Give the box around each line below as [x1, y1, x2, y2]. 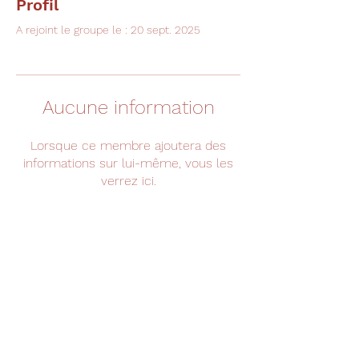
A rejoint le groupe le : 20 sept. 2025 [16, 23, 200, 36]
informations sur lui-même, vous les [23, 155, 233, 171]
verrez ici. [100, 173, 156, 188]
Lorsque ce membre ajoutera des [30, 138, 226, 153]
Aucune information [42, 96, 215, 119]
